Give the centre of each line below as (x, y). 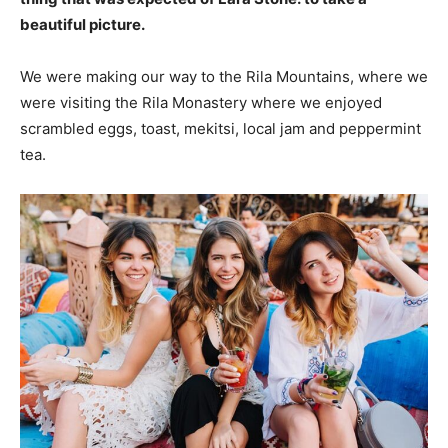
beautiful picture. (82, 24)
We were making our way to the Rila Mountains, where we (224, 76)
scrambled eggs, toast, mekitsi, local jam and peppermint (220, 128)
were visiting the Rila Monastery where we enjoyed (201, 102)
